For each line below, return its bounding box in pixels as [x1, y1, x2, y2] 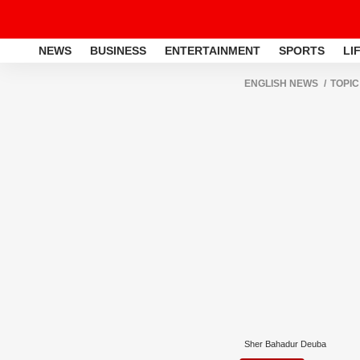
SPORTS [279, 43, 325, 57]
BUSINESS [90, 43, 146, 57]
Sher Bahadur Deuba [244, 339, 326, 349]
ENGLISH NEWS [244, 78, 318, 89]
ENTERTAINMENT [165, 43, 260, 57]
